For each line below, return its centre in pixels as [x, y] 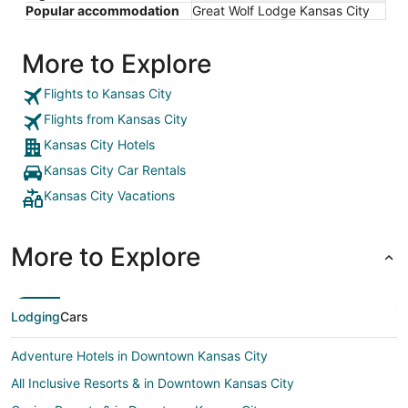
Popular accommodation [102, 10]
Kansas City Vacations [109, 195]
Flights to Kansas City [108, 93]
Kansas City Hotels [99, 144]
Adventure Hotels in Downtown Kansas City [139, 355]
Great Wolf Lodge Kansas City [281, 10]
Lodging [36, 316]
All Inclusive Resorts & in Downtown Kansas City [153, 382]
